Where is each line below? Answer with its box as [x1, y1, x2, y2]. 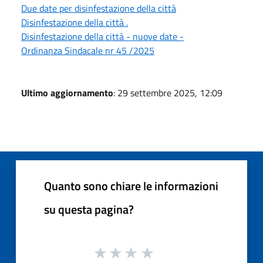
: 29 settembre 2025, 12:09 [113, 86, 222, 100]
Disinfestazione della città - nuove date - [21, 29, 184, 44]
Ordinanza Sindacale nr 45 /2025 [21, 43, 154, 58]
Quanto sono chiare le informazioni [44, 177, 218, 195]
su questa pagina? [44, 200, 134, 219]
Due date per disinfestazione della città [21, 1, 176, 16]
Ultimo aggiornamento [21, 86, 113, 100]
